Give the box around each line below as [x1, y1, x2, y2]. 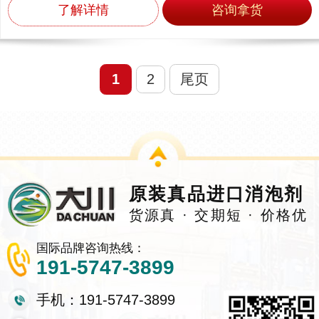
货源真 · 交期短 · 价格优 [128, 207, 308, 224]
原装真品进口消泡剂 [128, 184, 304, 204]
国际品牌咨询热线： [36, 241, 145, 256]
